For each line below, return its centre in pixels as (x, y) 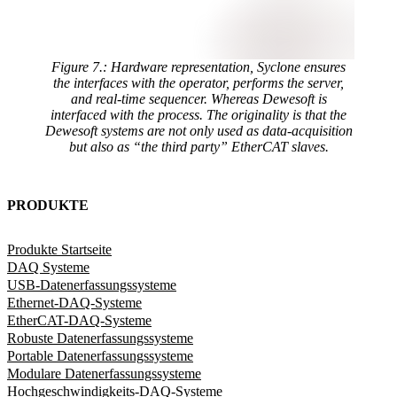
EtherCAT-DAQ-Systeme (79, 321)
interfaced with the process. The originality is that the (198, 115)
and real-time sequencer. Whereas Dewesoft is (198, 99)
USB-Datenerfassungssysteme (92, 285)
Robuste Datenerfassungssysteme (100, 339)
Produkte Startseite (59, 250)
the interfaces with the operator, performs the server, (198, 83)
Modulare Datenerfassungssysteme (104, 374)
